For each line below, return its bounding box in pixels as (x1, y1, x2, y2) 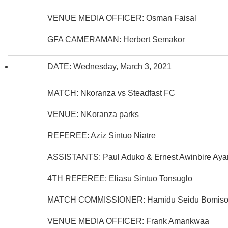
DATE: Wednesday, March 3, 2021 (47, 62, 172, 71)
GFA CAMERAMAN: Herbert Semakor (47, 35, 185, 44)
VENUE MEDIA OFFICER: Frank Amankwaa (47, 216, 209, 225)
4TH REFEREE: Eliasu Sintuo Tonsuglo (47, 174, 192, 183)
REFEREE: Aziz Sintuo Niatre (47, 131, 156, 140)
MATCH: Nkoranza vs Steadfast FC (47, 88, 175, 97)
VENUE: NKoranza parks (47, 109, 139, 119)
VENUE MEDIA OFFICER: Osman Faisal (47, 13, 196, 22)
